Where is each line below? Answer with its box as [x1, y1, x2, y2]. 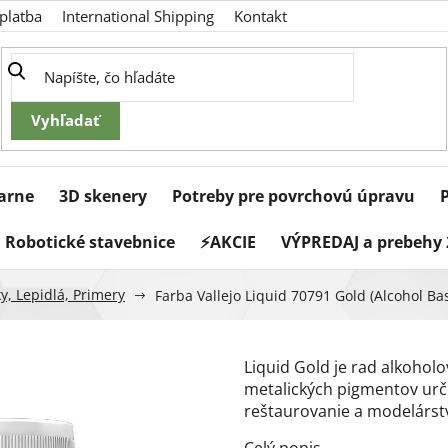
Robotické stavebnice [5, 231, 175, 254]
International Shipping [62, 6, 214, 26]
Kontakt [234, 6, 287, 26]
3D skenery [59, 185, 147, 208]
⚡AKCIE [200, 231, 256, 254]
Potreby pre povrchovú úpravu [172, 185, 415, 208]
